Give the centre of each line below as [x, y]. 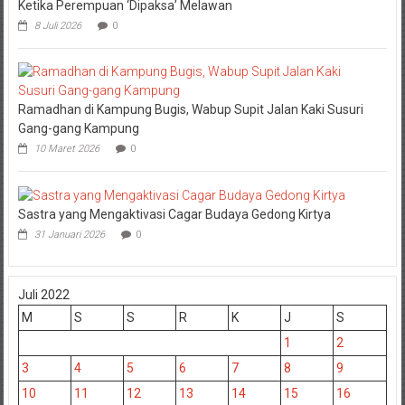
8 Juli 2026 [57, 25]
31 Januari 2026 [69, 234]
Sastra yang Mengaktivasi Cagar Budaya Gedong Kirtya [174, 214]
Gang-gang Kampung [78, 128]
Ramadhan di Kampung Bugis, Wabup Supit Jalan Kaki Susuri [190, 109]
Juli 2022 [43, 294]
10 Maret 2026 [66, 148]
